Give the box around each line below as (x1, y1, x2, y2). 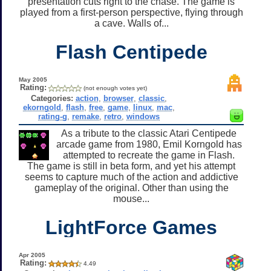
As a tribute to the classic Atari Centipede (61, 128, 237, 139)
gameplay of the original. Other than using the (34, 182, 229, 193)
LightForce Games (45, 216, 217, 238)
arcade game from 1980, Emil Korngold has (56, 139, 242, 149)
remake (71, 111, 99, 121)
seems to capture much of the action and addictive (24, 171, 238, 182)
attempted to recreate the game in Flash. (63, 149, 235, 160)
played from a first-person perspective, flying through (19, 7, 243, 18)
